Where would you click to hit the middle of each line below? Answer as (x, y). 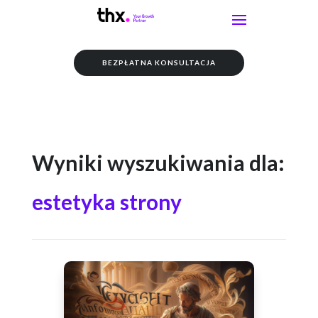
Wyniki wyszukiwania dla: (158, 163)
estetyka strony (106, 202)
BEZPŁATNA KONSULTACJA (159, 62)
